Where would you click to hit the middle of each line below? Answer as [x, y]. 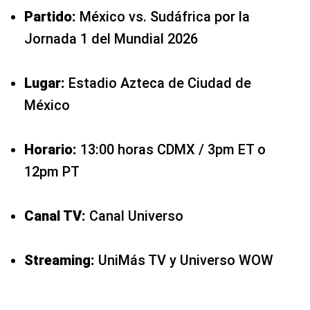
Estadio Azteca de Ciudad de [158, 83]
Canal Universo [135, 216]
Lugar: [45, 83]
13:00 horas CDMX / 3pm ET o [171, 149]
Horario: [51, 149]
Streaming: [60, 260]
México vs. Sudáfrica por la [163, 16]
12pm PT [52, 171]
